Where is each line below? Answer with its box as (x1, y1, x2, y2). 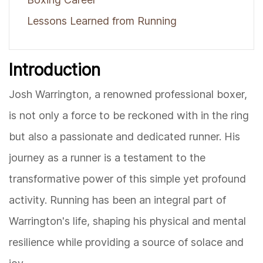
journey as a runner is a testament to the (9, 151, 205, 164)
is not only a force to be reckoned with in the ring (9, 109, 249, 122)
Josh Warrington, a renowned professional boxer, (9, 88, 247, 101)
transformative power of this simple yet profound (9, 173, 246, 186)
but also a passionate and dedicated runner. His (9, 130, 240, 143)
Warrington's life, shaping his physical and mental (9, 215, 246, 228)
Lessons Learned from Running (27, 15, 177, 28)
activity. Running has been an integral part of (9, 194, 226, 207)
